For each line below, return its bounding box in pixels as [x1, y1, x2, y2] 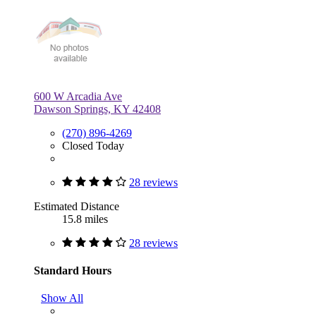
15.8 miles [62, 212, 108, 225]
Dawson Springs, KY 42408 [34, 102, 161, 115]
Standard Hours [34, 264, 111, 276]
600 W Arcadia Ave [34, 90, 122, 102]
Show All [41, 292, 83, 305]
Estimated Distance [34, 200, 119, 212]
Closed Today [62, 139, 124, 152]
